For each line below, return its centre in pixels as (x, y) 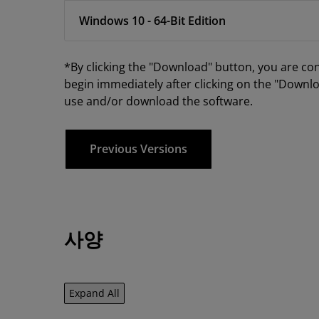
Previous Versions (138, 149)
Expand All (94, 293)
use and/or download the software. (158, 101)
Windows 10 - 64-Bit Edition (152, 21)
